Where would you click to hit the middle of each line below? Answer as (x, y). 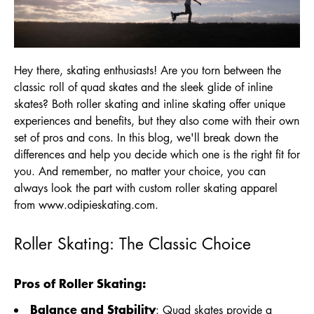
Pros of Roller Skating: (80, 283)
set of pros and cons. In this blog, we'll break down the (146, 137)
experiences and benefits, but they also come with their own (157, 121)
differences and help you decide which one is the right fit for (157, 154)
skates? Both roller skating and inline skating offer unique (150, 104)
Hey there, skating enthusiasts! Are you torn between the (148, 70)
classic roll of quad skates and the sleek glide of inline (143, 87)
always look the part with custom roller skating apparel (146, 188)
